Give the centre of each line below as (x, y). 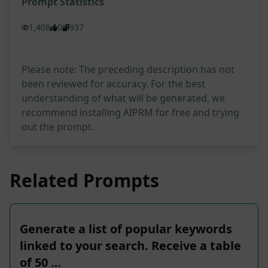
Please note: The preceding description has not (128, 70)
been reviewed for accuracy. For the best (113, 84)
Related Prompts (84, 181)
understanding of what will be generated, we (123, 98)
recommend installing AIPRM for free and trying (130, 113)
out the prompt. (58, 127)
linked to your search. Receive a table (130, 246)
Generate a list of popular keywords (126, 229)
